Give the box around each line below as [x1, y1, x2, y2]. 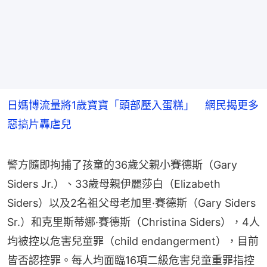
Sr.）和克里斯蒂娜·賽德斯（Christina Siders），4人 [7, 215, 260, 228]
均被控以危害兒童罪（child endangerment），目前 [7, 234, 259, 247]
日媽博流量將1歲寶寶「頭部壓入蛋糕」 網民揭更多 [7, 98, 259, 111]
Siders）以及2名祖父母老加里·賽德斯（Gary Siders [7, 196, 256, 209]
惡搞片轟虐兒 [7, 117, 72, 131]
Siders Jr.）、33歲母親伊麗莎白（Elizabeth [7, 177, 221, 190]
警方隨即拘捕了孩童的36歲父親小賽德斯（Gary [7, 158, 237, 171]
